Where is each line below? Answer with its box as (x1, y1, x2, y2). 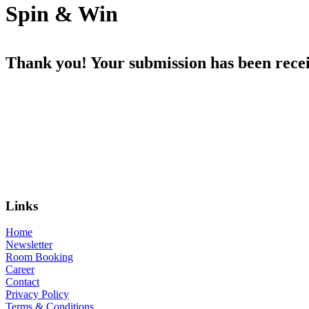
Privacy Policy (6, 288, 69, 301)
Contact (6, 276, 39, 288)
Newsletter (6, 239, 52, 251)
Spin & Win (6, 1, 118, 27)
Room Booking (6, 251, 73, 263)
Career (6, 263, 34, 276)
